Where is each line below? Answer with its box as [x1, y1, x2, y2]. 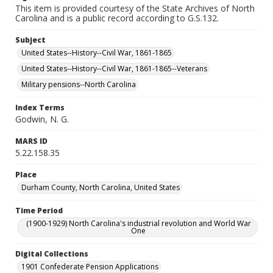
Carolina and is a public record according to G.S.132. [15, 12, 219, 24]
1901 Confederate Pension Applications [21, 261, 158, 272]
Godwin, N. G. [15, 113, 69, 125]
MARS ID [15, 136, 48, 146]
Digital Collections [15, 249, 88, 259]
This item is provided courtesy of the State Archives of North [15, 2, 255, 14]
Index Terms [15, 102, 65, 113]
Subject [15, 35, 46, 45]
